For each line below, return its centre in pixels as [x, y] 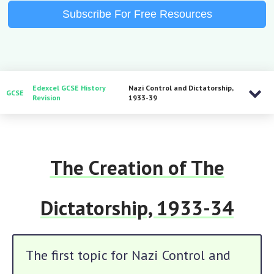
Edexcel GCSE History [69, 88]
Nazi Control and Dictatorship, [180, 88]
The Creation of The [137, 167]
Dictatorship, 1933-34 [137, 208]
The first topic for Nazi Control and [128, 255]
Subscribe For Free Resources [137, 14]
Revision [46, 98]
